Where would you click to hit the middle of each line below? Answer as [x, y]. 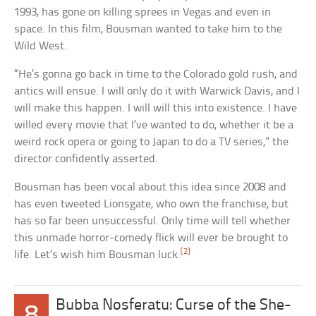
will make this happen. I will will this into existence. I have [156, 108]
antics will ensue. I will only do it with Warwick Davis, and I [157, 91]
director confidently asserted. [86, 159]
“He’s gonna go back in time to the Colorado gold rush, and [156, 74]
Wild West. [41, 46]
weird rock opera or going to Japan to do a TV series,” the [152, 142]
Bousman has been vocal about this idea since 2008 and [151, 187]
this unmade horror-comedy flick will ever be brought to [151, 238]
